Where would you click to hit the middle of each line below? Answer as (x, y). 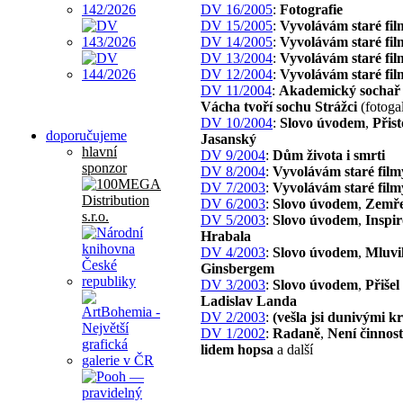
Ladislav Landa (249, 300)
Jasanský (228, 139)
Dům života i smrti (329, 155)
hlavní (99, 151)
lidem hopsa (237, 349)
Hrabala (226, 236)
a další (293, 349)
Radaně (296, 333)
